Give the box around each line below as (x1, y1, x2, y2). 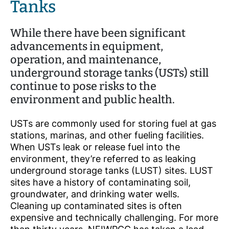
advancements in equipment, (10, 40, 163, 54)
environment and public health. (10, 93, 175, 107)
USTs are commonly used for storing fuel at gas (10, 118, 216, 129)
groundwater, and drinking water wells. (10, 189, 179, 200)
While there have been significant (10, 27, 186, 40)
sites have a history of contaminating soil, (10, 177, 191, 188)
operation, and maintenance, (10, 53, 161, 67)
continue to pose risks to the (10, 80, 156, 94)
